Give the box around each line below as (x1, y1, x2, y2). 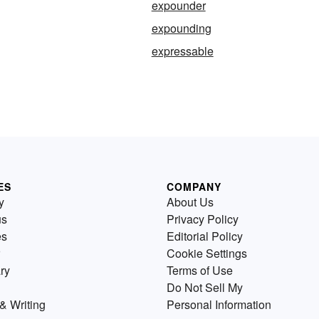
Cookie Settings (167, 245, 247, 262)
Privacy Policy (167, 211, 239, 228)
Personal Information (167, 296, 271, 313)
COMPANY (167, 179, 221, 194)
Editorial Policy (167, 228, 243, 245)
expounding (151, 20, 211, 37)
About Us (167, 194, 214, 211)
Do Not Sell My (167, 279, 243, 296)
